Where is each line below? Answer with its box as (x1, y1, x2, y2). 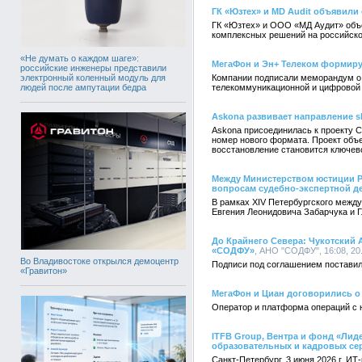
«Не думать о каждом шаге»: (20, 53, 139, 63)
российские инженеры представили (20, 62, 166, 73)
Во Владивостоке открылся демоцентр (20, 255, 179, 266)
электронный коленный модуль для (20, 72, 166, 82)
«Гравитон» (20, 265, 67, 276)
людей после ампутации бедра (20, 82, 146, 92)
